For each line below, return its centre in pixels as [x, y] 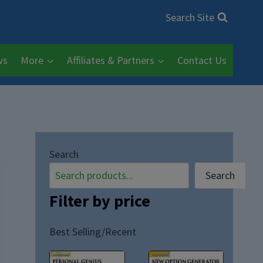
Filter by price [100, 201]
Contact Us [202, 60]
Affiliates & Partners [110, 60]
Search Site [190, 17]
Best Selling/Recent [93, 232]
